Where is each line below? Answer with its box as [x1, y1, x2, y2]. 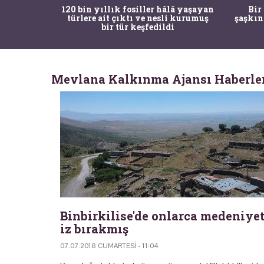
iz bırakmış [60, 220, 128, 236]
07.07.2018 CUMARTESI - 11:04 [60, 240, 159, 250]
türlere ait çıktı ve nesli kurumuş [67, 12, 209, 24]
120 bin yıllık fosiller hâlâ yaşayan [61, 3, 214, 15]
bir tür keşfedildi [101, 21, 174, 32]
